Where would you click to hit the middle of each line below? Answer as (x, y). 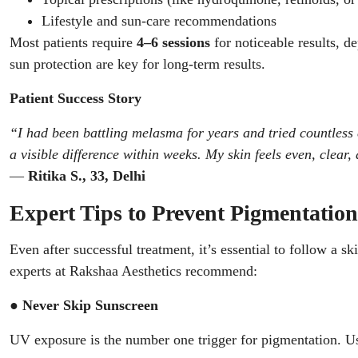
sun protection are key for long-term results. (137, 64)
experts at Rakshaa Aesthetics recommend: (133, 271)
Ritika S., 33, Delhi (87, 176)
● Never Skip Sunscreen (84, 305)
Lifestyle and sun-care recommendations (159, 21)
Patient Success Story (76, 98)
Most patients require (73, 42)
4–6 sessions (173, 42)
